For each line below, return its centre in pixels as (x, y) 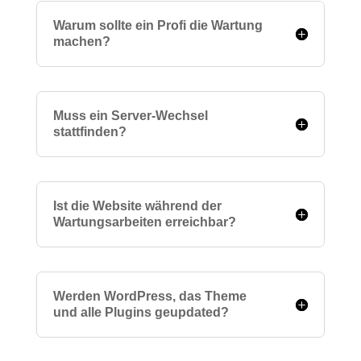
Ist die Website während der (137, 206)
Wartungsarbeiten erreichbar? (144, 222)
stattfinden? (89, 132)
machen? (81, 41)
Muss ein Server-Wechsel (130, 116)
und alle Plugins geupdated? (141, 312)
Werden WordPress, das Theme (149, 296)
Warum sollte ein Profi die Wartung (158, 25)
